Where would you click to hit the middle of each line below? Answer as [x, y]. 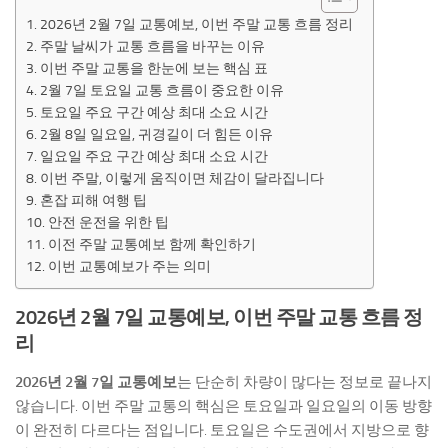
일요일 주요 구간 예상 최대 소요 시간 [153, 155]
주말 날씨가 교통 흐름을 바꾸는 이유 [152, 45]
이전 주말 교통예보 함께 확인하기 [151, 243]
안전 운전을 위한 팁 [108, 221]
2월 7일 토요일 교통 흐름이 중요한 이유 [161, 89]
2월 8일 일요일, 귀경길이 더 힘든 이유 [156, 133]
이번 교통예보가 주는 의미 [129, 265]
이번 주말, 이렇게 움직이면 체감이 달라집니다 [181, 177]
